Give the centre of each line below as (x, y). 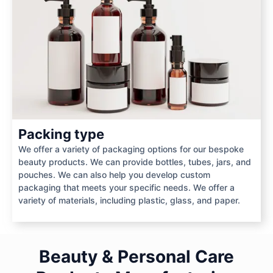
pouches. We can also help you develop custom (114, 175)
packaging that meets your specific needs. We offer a (126, 188)
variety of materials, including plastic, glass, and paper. (129, 200)
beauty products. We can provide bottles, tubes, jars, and (135, 162)
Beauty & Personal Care (136, 256)
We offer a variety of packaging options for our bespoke (131, 149)
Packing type (61, 134)
